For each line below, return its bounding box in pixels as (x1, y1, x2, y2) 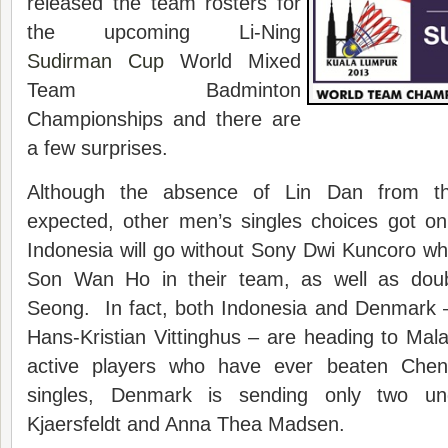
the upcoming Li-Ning (27, 21, 301, 43)
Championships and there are (27, 108, 301, 130)
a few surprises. (27, 137, 168, 159)
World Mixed (164, 50, 301, 72)
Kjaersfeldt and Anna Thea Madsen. (27, 413, 345, 435)
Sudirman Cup (27, 50, 164, 72)
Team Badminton (27, 79, 301, 101)
